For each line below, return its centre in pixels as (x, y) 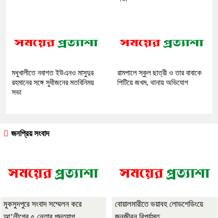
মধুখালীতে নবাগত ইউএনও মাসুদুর (53, 73)
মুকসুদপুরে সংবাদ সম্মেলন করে (43, 204)
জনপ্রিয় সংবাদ (29, 134)
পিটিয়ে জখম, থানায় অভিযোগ (153, 83)
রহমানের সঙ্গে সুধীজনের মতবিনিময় (53, 83)
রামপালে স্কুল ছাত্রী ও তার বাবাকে (159, 73)
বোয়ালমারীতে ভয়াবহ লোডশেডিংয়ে (159, 204)
